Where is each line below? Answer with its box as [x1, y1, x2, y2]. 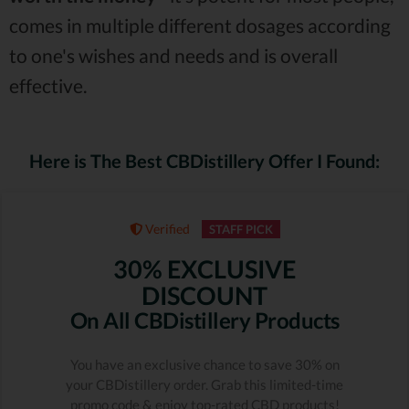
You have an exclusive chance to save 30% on [69, 356, 340, 373]
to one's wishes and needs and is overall [9, 44, 338, 68]
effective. [9, 74, 87, 98]
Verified [142, 222, 190, 237]
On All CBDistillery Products [69, 307, 340, 334]
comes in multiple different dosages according [9, 14, 391, 37]
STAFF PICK [208, 222, 273, 237]
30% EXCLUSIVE [113, 254, 296, 285]
